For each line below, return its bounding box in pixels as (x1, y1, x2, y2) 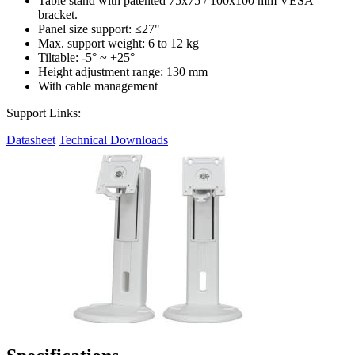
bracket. (38, 8, 78, 21)
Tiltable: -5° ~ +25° (38, 51, 135, 64)
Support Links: (6, 106, 81, 120)
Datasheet (6, 133, 55, 147)
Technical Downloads (59, 133, 168, 147)
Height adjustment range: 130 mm (38, 65, 208, 78)
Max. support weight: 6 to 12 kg (38, 36, 199, 50)
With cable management (38, 79, 158, 93)
